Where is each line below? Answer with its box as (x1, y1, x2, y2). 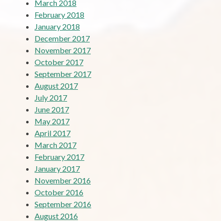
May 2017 (35, 116, 70, 126)
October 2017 (35, 57, 83, 67)
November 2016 (35, 175, 91, 185)
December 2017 (35, 33, 90, 43)
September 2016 (35, 199, 91, 209)
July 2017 (35, 92, 67, 102)
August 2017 (35, 80, 78, 90)
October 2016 (35, 187, 83, 197)
